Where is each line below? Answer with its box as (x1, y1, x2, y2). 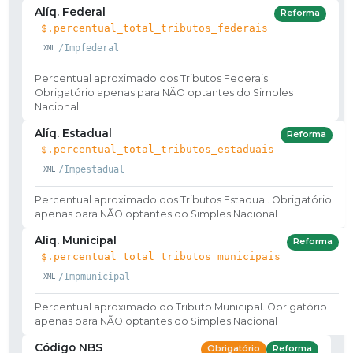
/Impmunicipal (58, 270, 130, 282)
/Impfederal (58, 42, 119, 54)
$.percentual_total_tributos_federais (41, 21, 268, 34)
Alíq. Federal (35, 5, 106, 18)
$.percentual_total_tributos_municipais (41, 250, 281, 262)
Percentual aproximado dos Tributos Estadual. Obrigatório (35, 193, 332, 206)
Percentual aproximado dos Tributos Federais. (35, 72, 270, 84)
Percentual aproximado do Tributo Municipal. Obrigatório (35, 300, 327, 313)
